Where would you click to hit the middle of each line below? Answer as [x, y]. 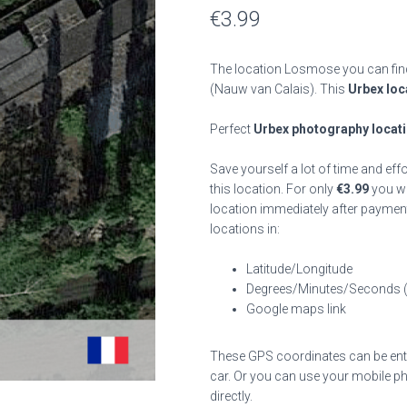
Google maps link [296, 309]
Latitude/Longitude [299, 269]
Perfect [232, 129]
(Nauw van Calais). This [279, 89]
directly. [231, 396]
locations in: [245, 229]
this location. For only [273, 189]
